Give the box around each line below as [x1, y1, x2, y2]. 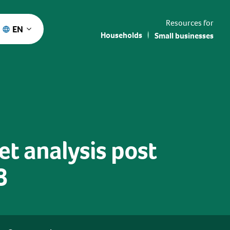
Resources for [166, 17, 214, 28]
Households [101, 29, 142, 41]
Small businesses [155, 30, 214, 41]
